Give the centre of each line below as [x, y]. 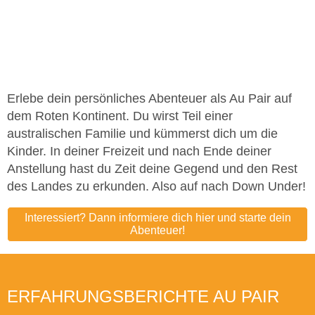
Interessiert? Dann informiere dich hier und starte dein [157, 218]
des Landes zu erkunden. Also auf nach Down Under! [156, 187]
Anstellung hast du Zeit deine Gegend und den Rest [152, 169]
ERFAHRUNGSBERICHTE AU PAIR [143, 297]
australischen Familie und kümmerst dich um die [142, 134]
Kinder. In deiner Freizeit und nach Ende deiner [139, 152]
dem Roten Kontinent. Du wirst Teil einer [120, 116]
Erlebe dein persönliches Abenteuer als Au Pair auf [149, 99]
